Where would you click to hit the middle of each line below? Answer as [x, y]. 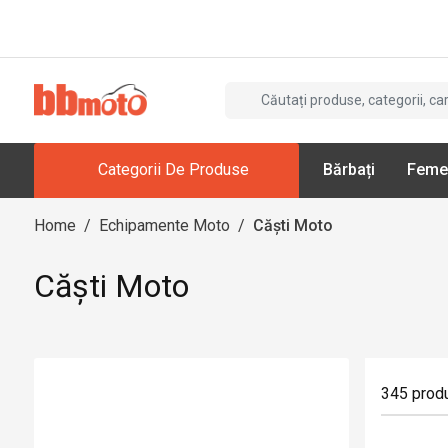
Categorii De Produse [173, 170]
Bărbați [348, 170]
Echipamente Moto [164, 225]
